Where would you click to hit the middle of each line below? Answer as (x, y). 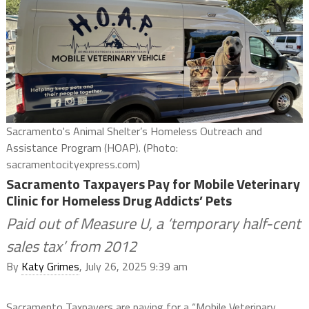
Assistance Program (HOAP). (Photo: (92, 148)
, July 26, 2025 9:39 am (133, 267)
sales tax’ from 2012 (71, 247)
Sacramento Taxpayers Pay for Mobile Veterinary (153, 184)
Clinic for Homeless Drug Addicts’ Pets (119, 201)
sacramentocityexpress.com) (73, 165)
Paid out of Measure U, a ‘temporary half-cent (153, 224)
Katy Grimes (50, 267)
